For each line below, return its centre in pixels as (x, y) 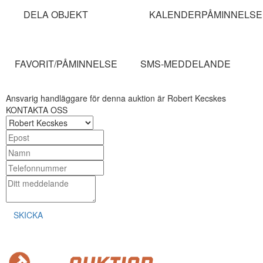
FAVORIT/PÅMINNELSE (66, 64)
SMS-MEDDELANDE (186, 64)
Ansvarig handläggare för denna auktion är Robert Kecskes (116, 98)
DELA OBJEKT (56, 14)
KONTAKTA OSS (37, 110)
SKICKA (28, 215)
